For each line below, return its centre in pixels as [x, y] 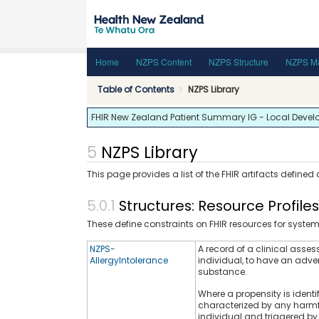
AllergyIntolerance [129, 260]
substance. [223, 271]
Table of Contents [136, 89]
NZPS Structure [239, 62]
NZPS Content [164, 62]
